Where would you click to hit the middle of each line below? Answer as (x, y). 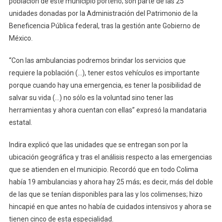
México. (21, 38)
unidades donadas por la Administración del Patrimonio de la (103, 14)
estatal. (20, 123)
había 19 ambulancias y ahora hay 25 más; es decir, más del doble (111, 182)
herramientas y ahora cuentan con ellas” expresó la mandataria (108, 110)
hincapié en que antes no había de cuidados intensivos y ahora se (110, 207)
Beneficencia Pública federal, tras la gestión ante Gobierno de (104, 26)
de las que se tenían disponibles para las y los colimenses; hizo (106, 194)
